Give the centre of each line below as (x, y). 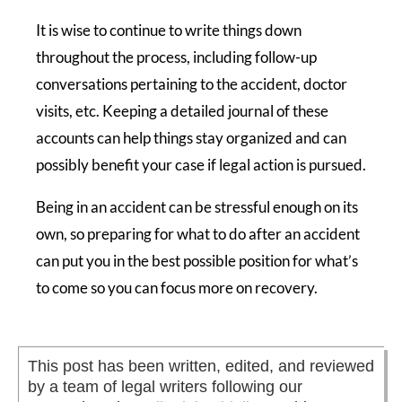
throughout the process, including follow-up (176, 57)
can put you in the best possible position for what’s (197, 260)
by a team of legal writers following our (165, 386)
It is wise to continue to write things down (169, 30)
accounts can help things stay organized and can (191, 137)
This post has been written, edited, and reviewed (201, 366)
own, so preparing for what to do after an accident (198, 233)
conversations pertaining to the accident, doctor (192, 83)
